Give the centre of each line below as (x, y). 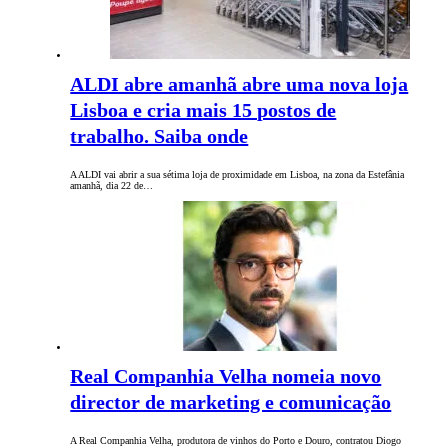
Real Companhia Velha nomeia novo (226, 375)
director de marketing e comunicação (231, 401)
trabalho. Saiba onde (159, 135)
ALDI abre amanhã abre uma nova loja (239, 83)
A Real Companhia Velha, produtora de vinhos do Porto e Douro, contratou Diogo (236, 440)
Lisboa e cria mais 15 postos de (203, 109)
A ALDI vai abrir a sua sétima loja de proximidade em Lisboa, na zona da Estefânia (237, 174)
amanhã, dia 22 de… (112, 185)
